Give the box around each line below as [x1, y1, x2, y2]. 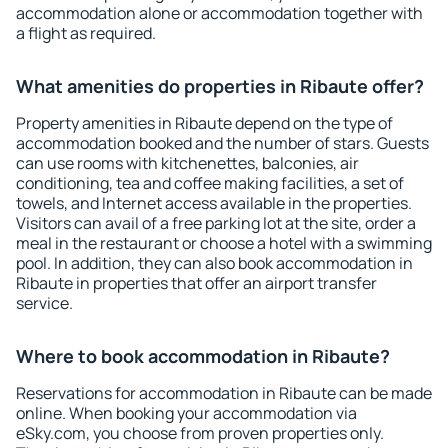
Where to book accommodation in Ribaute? [16, 344, 390, 368]
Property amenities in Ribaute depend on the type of [16, 112, 393, 134]
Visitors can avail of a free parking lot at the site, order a [16, 212, 416, 234]
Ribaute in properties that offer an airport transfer [16, 272, 377, 294]
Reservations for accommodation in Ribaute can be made [16, 382, 432, 404]
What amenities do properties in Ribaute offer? [16, 74, 424, 98]
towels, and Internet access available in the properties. [16, 192, 412, 214]
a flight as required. [16, 22, 156, 44]
